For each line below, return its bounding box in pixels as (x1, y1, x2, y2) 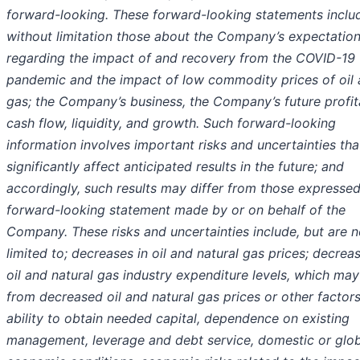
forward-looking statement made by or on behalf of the (6, 202, 346, 219)
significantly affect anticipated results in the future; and (6, 158, 344, 175)
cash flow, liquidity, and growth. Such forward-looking (6, 115, 336, 132)
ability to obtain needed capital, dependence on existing (6, 310, 350, 327)
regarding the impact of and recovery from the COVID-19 (6, 50, 355, 67)
